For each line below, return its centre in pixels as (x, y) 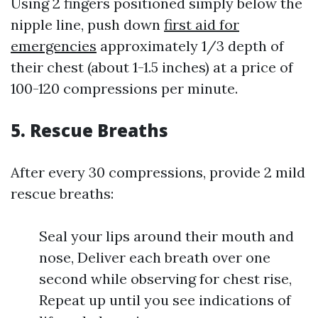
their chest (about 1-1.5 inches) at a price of (152, 67)
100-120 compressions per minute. (124, 89)
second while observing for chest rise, (165, 279)
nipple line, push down (87, 25)
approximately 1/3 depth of (190, 46)
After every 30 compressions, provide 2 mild (158, 172)
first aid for (202, 25)
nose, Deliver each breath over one (155, 258)
